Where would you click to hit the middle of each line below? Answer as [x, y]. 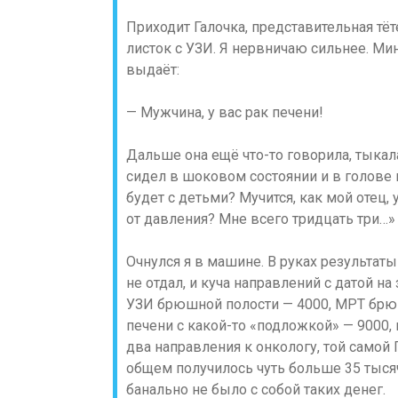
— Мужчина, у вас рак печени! [225, 112]
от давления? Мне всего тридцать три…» [261, 219]
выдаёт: [153, 70]
